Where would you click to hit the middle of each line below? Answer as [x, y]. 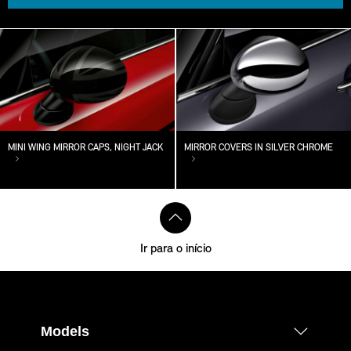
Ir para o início [175, 249]
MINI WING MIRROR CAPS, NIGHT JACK [85, 148]
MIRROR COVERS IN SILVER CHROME [259, 148]
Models [65, 331]
